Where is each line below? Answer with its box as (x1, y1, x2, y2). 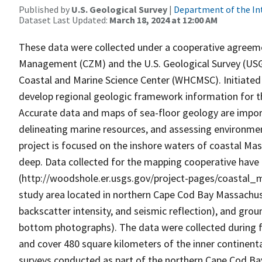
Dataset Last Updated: (19, 14, 109, 26)
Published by (19, 4, 71, 15)
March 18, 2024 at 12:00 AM (109, 14, 218, 26)
